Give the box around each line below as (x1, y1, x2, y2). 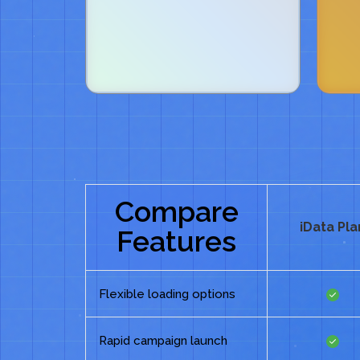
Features (117, 223, 236, 258)
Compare (114, 194, 239, 228)
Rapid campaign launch (99, 333, 227, 348)
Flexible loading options (99, 286, 235, 301)
